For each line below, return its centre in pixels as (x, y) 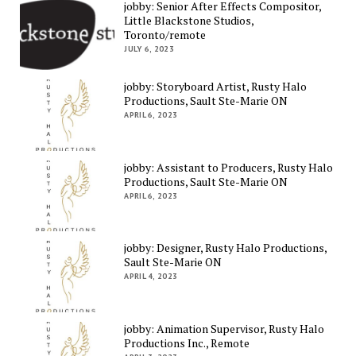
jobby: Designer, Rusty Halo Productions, (226, 248)
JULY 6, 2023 (149, 48)
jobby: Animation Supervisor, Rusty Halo (224, 329)
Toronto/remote (165, 34)
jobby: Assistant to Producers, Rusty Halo (229, 167)
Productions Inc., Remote (187, 343)
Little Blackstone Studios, (189, 20)
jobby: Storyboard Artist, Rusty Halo (216, 87)
